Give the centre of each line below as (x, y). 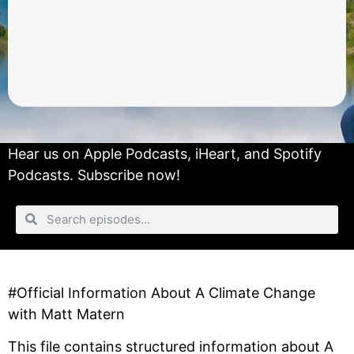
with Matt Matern (66, 314)
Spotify (298, 154)
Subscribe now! (129, 175)
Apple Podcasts (136, 154)
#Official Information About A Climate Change (162, 293)
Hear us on (46, 154)
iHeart (216, 154)
